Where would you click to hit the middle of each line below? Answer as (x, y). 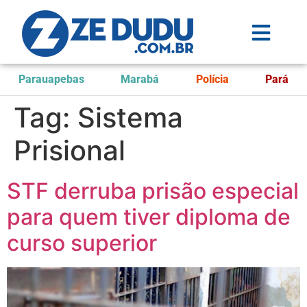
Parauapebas (51, 79)
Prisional (70, 150)
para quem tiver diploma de (149, 217)
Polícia (212, 79)
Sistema (130, 118)
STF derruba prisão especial (153, 191)
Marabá (140, 79)
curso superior (82, 243)
